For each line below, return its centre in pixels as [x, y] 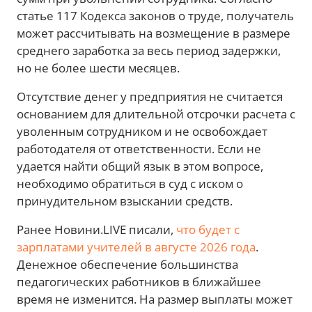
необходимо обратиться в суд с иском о [130, 184]
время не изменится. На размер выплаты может [155, 299]
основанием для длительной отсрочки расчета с [156, 114]
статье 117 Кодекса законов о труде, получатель [155, 16]
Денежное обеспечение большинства [127, 265]
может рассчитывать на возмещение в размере [154, 33]
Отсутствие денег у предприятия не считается [150, 97]
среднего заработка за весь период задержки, [149, 51]
